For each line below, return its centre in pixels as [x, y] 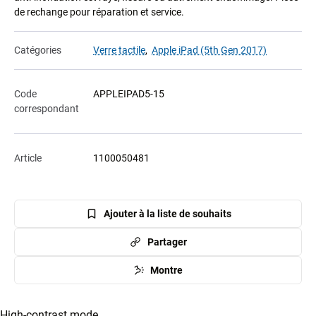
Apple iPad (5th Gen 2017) [209, 50]
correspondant [47, 109]
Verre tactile [119, 50]
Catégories [38, 50]
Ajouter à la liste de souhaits [167, 213]
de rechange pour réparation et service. [99, 12]
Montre [166, 270]
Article [28, 158]
